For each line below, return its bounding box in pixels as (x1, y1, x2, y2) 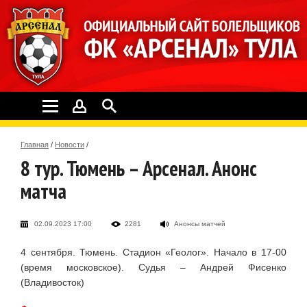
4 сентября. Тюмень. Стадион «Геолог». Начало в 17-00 (21, 246, 286, 258)
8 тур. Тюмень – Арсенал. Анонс (21, 154, 257, 182)
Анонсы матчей (174, 219, 225, 228)
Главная (21, 140, 49, 149)
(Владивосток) (21, 276, 84, 288)
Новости (55, 140, 84, 149)
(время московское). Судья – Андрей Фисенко (21, 261, 286, 273)
